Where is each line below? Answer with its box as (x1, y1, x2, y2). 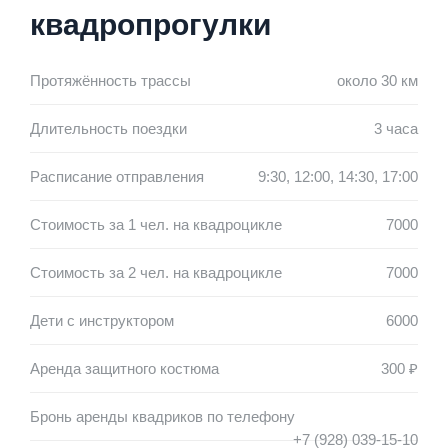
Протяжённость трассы (30, 71, 191, 89)
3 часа (374, 119, 418, 137)
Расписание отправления (30, 167, 204, 185)
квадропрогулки (30, 7, 271, 41)
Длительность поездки (30, 119, 187, 137)
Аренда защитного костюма (30, 359, 219, 377)
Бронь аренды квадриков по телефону (30, 407, 295, 425)
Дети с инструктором (30, 311, 174, 329)
